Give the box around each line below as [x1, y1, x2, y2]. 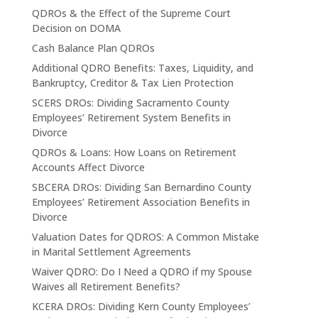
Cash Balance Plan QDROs [31, 41, 155, 55]
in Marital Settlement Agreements [31, 245, 191, 259]
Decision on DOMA [31, 21, 121, 35]
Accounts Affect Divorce [31, 160, 145, 175]
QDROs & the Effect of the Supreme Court [31, 6, 231, 21]
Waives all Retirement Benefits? [31, 280, 180, 294]
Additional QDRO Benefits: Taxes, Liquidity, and [31, 61, 253, 75]
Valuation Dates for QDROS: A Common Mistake [31, 230, 259, 244]
